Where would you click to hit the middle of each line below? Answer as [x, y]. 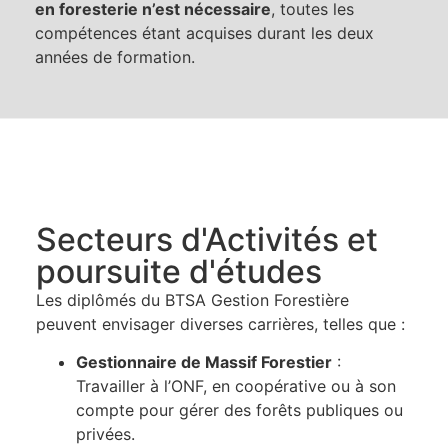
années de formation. [115, 56]
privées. [105, 434]
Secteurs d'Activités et [206, 240]
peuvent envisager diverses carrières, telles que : [220, 324]
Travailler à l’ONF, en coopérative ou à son [235, 386]
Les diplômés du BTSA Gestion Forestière [192, 300]
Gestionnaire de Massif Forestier [203, 362]
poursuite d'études [178, 272]
